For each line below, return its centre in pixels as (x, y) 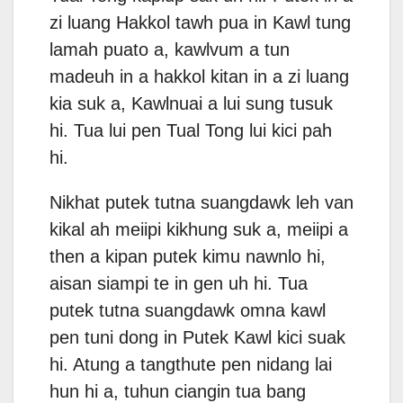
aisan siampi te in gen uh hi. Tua (179, 284)
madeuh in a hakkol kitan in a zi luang (199, 77)
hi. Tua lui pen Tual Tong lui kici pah (191, 131)
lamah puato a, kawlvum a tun (170, 50)
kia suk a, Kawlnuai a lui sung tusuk (191, 104)
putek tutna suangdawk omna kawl (188, 311)
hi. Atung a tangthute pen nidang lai (191, 365)
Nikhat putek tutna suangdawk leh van (201, 203)
